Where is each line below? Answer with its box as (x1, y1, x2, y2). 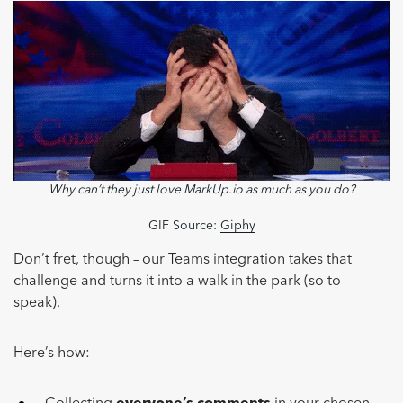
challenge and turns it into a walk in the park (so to (13, 274, 341, 290)
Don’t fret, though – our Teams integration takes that (13, 253, 352, 268)
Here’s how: (13, 346, 90, 362)
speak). (13, 296, 60, 311)
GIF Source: (148, 219, 220, 233)
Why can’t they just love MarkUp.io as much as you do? (48, 184, 355, 197)
